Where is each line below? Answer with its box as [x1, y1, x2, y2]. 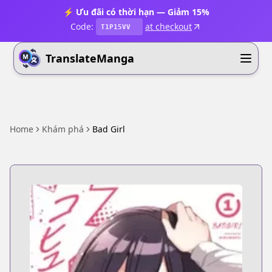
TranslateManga [46, 51, 135, 66]
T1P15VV [101, 22, 131, 31]
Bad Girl [92, 123, 125, 135]
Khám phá [42, 123, 84, 135]
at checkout [145, 21, 192, 32]
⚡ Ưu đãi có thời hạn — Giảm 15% [63, 6, 209, 18]
